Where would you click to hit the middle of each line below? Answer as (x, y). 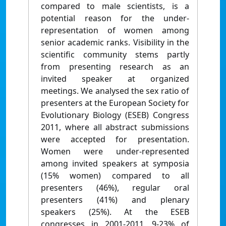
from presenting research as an (115, 67)
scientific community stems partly (115, 55)
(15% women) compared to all (115, 176)
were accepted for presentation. (115, 139)
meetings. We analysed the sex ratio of (115, 91)
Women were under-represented (115, 152)
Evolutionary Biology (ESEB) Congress (115, 115)
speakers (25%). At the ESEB (115, 212)
